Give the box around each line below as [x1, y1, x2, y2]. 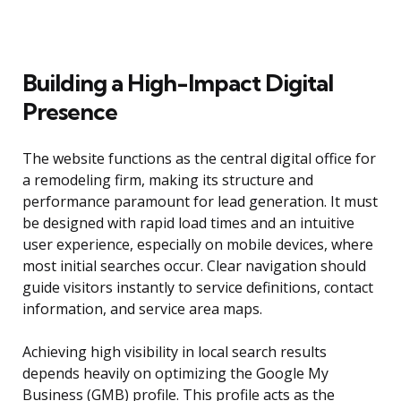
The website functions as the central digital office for [22, 149, 376, 169]
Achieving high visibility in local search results [22, 342, 327, 363]
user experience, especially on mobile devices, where [22, 235, 373, 255]
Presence [22, 97, 117, 127]
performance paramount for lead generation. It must [22, 192, 378, 212]
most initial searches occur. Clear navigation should [22, 256, 366, 277]
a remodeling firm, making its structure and [22, 170, 313, 191]
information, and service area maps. [22, 299, 262, 320]
